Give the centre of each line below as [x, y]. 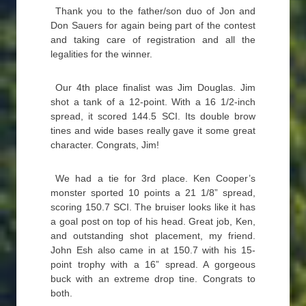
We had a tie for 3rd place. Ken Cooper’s [155, 178]
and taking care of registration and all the [153, 40]
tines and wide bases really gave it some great [153, 130]
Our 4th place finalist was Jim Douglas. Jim [155, 87]
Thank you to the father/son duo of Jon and [155, 11]
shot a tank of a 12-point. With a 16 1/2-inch [153, 102]
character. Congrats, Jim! [105, 145]
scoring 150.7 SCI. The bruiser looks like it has [153, 207]
